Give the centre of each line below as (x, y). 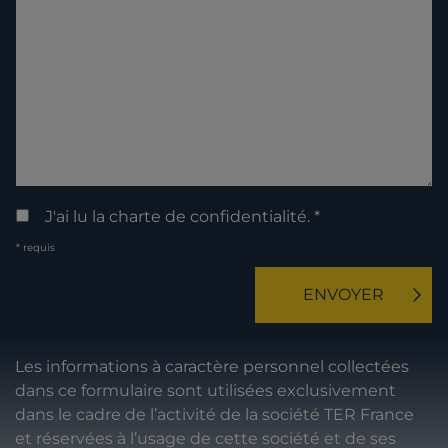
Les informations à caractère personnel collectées (212, 367)
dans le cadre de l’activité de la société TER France (214, 415)
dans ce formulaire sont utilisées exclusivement (205, 391)
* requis (35, 248)
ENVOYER (343, 295)
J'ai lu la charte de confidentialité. (179, 217)
